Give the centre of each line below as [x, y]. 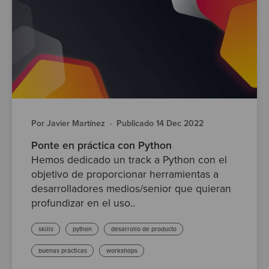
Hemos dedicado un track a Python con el [129, 160]
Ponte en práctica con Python [101, 145]
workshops [122, 251]
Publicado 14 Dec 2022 [160, 123]
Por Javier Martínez [68, 123]
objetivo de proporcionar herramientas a [125, 174]
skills [46, 229]
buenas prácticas [62, 251]
